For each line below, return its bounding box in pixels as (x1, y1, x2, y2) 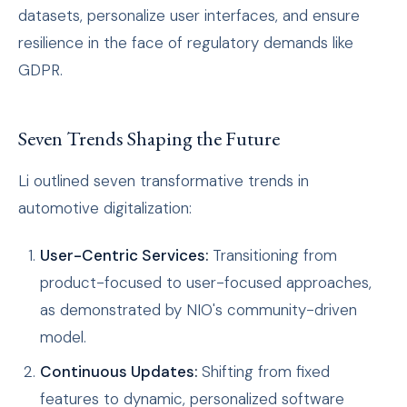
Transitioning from (208, 245, 337, 266)
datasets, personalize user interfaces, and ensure (18, 5, 360, 26)
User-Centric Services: (40, 245, 208, 266)
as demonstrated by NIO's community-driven (40, 300, 357, 321)
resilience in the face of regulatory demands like (18, 33, 353, 54)
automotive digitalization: (18, 198, 192, 219)
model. (40, 327, 86, 348)
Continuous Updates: (40, 362, 197, 382)
